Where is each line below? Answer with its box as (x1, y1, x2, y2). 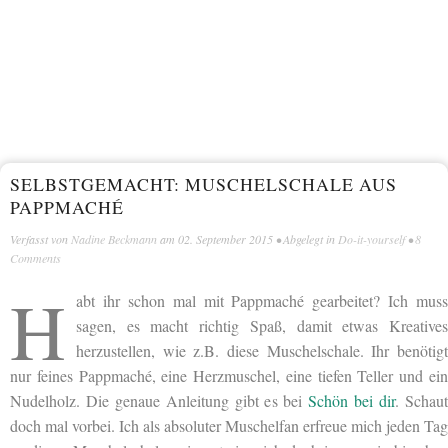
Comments (10, 249, 61, 266)
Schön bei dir (308, 390, 396, 412)
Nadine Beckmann (71, 230, 157, 247)
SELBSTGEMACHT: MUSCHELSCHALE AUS (10, 172, 397, 196)
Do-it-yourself (338, 230, 405, 247)
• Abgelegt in (273, 230, 338, 247)
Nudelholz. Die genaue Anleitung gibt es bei (10, 390, 309, 412)
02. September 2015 (178, 230, 273, 247)
